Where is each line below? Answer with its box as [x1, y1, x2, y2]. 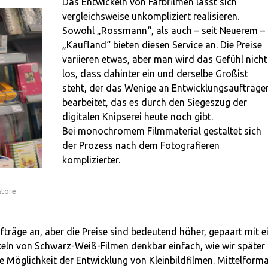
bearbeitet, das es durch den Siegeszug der [62, 97, 247, 108]
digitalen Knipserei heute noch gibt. [62, 111, 213, 123]
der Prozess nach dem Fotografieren [62, 140, 220, 151]
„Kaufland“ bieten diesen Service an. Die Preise [62, 39, 262, 51]
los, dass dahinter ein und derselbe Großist [62, 68, 248, 80]
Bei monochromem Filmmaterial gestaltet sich [62, 126, 261, 137]
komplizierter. [62, 154, 120, 166]
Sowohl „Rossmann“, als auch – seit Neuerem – [62, 25, 265, 36]
